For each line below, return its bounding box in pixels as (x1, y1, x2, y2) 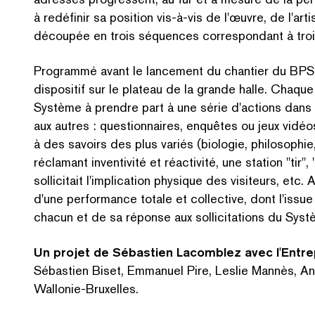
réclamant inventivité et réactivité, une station (34, 154, 286, 170)
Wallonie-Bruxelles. (34, 281, 139, 297)
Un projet (34, 244, 90, 260)
